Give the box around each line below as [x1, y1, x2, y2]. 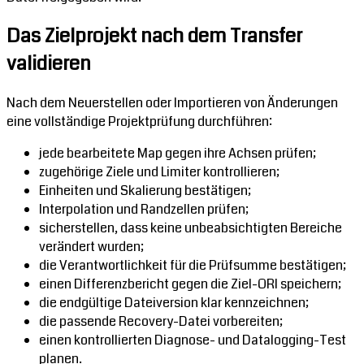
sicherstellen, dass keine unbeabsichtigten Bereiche [39, 219, 342, 238]
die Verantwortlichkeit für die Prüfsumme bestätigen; [39, 256, 346, 275]
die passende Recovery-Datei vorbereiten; [39, 312, 283, 331]
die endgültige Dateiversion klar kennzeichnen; [39, 293, 309, 313]
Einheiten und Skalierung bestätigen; [39, 181, 251, 201]
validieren [6, 50, 91, 78]
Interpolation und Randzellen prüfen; [39, 200, 249, 219]
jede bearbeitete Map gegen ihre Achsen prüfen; [39, 144, 316, 163]
